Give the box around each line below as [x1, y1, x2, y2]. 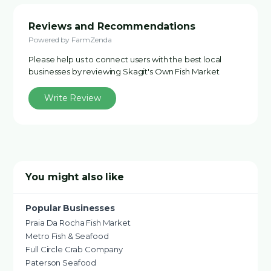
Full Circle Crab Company [25, 244, 123, 254]
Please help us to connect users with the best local [28, 54, 222, 64]
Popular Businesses [25, 203, 115, 214]
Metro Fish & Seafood [25, 231, 109, 241]
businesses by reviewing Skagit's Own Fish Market [28, 67, 220, 76]
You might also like [25, 171, 124, 183]
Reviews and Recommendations [28, 21, 195, 32]
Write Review [44, 93, 101, 103]
